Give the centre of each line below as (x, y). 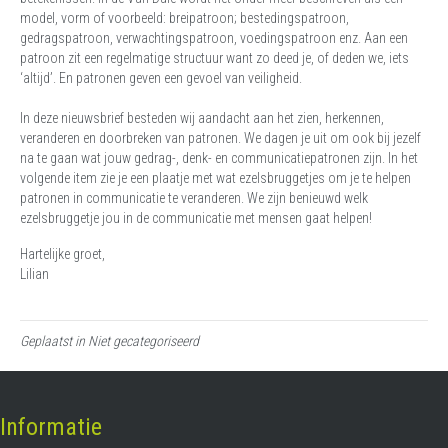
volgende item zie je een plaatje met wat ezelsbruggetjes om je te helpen (215, 178)
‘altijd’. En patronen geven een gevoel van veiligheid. (161, 78)
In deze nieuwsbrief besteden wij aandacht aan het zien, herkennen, (202, 118)
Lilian (36, 274)
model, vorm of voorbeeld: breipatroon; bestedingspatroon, (184, 18)
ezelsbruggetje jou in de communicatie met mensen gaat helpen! (197, 218)
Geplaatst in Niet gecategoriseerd (109, 341)
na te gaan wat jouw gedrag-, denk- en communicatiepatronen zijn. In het (219, 158)
